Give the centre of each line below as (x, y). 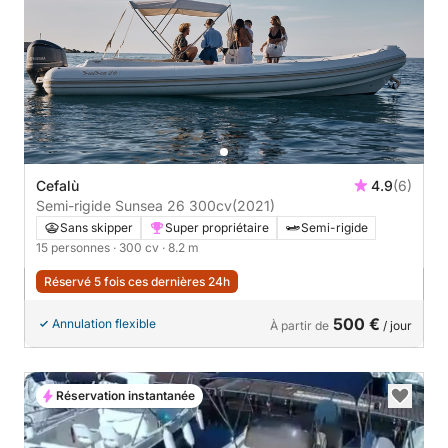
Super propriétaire (217, 227)
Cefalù (57, 185)
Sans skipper (96, 227)
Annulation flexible (104, 323)
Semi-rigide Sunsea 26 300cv (210, 205)
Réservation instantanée (125, 395)
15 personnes (74, 247)
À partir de (299, 325)
